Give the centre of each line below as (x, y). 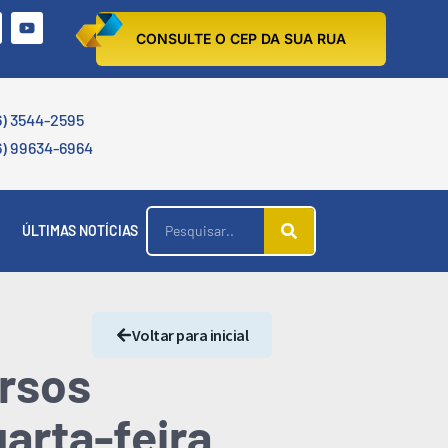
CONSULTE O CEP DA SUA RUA (241, 38)
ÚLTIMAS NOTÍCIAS (80, 230)
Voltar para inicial (189, 335)
